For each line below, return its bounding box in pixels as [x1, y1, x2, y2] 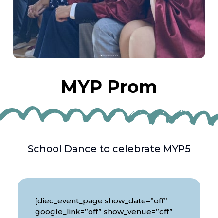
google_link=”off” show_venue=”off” [35, 206, 173, 216]
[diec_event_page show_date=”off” [35, 196, 167, 205]
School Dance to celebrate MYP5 [27, 143, 191, 155]
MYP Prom [61, 76, 157, 98]
